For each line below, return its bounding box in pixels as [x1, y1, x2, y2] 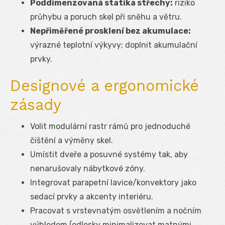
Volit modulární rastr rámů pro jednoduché [30, 121, 190, 131]
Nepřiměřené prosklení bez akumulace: [30, 26, 191, 36]
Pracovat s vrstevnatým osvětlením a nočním [30, 205, 201, 215]
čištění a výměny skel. [30, 135, 113, 145]
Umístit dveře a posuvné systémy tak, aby [30, 149, 188, 159]
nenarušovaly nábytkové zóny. [30, 163, 145, 173]
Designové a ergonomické [10, 76, 199, 94]
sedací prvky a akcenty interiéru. [30, 191, 153, 201]
